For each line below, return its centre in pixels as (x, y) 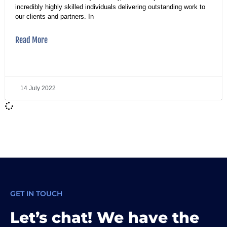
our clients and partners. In (54, 16)
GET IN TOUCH (36, 193)
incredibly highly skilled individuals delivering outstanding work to (110, 7)
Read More (31, 40)
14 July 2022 (38, 88)
